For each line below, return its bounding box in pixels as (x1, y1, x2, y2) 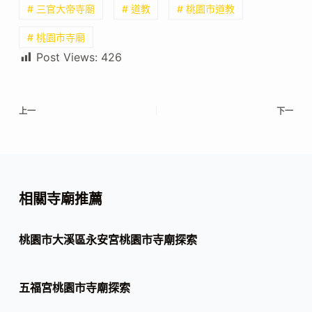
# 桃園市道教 (177, 2, 235, 15)
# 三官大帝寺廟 (26, 2, 95, 15)
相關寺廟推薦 (18, 191, 102, 208)
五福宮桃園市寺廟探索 (18, 281, 130, 295)
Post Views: (36, 50, 97, 65)
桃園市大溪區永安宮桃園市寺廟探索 (18, 233, 197, 247)
